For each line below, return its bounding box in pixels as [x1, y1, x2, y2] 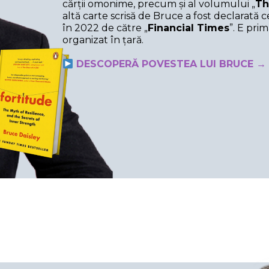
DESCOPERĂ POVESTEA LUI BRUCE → [73, 58, 267, 70]
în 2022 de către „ [62, 22, 148, 34]
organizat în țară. [62, 34, 144, 46]
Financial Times [148, 22, 229, 34]
